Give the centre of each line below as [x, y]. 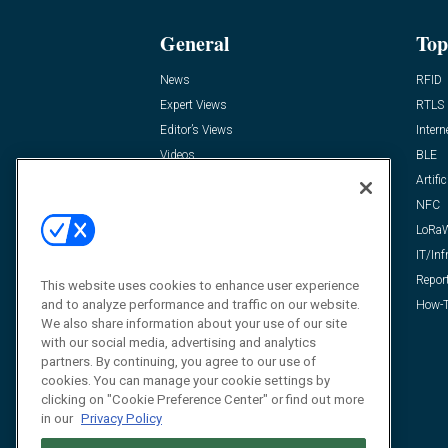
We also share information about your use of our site [194, 323]
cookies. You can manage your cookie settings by [185, 380]
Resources [187, 180]
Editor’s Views [196, 130]
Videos [177, 155]
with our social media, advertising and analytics [178, 342]
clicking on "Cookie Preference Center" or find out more [202, 399]
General [195, 44]
